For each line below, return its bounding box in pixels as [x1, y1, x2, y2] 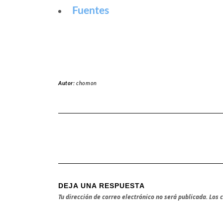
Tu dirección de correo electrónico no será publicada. [58, 193, 208, 202]
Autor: [58, 81, 77, 87]
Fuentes [72, 5, 109, 16]
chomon [76, 81, 97, 87]
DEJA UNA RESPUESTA [58, 182, 145, 190]
